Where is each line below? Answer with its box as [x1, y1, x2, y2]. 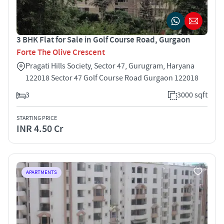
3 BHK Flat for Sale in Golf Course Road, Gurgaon [16, 34, 190, 45]
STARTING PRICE [16, 114, 57, 122]
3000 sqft [177, 89, 207, 100]
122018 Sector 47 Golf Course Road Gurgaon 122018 [25, 72, 198, 83]
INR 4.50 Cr [16, 122, 63, 135]
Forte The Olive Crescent [16, 46, 105, 58]
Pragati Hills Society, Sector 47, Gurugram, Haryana [25, 60, 194, 71]
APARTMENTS [26, 168, 57, 176]
